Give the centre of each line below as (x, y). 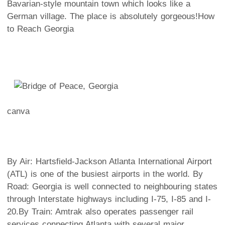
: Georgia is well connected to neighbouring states (122, 186)
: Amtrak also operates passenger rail (122, 211)
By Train (34, 211)
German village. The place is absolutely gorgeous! (102, 16)
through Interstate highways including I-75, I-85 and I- (109, 199)
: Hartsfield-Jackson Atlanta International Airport (121, 161)
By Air (19, 161)
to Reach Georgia (40, 29)
